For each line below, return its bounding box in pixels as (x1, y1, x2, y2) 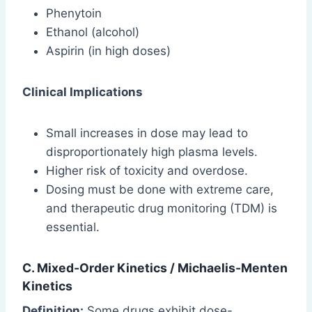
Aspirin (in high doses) (46, 43, 171, 58)
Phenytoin (46, 6, 102, 20)
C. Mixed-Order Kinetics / (22, 260, 178, 275)
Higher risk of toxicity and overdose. (46, 163, 248, 178)
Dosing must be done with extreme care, (46, 182, 274, 196)
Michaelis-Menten (178, 260, 288, 275)
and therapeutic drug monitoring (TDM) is (46, 201, 277, 215)
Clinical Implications (22, 84, 143, 99)
